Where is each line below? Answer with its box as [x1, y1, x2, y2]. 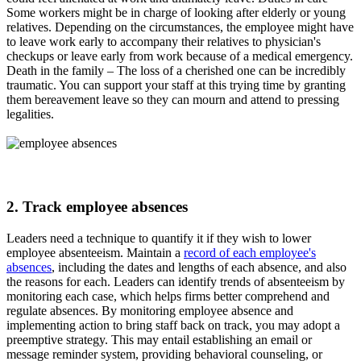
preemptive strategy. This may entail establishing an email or [6, 332, 312, 346]
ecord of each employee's [188, 245, 316, 259]
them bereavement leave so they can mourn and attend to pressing [6, 92, 339, 106]
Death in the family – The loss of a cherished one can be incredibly [6, 63, 346, 77]
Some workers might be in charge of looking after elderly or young [6, 5, 346, 19]
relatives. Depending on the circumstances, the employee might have [6, 19, 354, 34]
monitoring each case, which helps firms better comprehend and [6, 288, 330, 303]
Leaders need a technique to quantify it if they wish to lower [6, 230, 311, 245]
